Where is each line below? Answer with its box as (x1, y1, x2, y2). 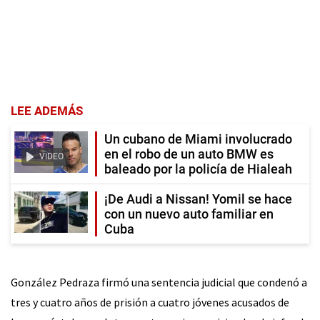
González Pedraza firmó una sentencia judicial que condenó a (11, 275, 307, 290)
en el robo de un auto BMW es (104, 146, 274, 162)
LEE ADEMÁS (11, 104, 83, 119)
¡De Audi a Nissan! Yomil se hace (104, 191, 292, 207)
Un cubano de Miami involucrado (104, 131, 292, 147)
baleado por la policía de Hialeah (104, 161, 292, 177)
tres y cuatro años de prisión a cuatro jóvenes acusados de (11, 295, 289, 310)
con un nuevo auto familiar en (104, 206, 274, 222)
